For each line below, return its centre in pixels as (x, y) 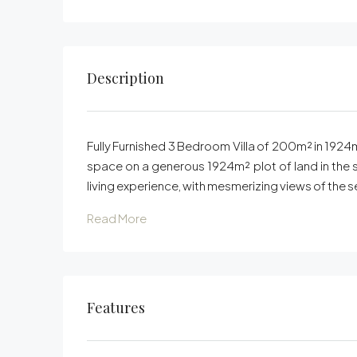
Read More (117, 218)
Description (126, 78)
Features (116, 307)
